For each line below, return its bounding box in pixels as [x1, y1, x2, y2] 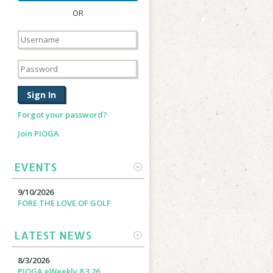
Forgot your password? [17, 109, 107, 120]
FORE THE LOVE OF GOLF [17, 197, 111, 208]
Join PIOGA [17, 128, 59, 139]
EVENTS [13, 160, 57, 174]
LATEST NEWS [13, 228, 91, 242]
